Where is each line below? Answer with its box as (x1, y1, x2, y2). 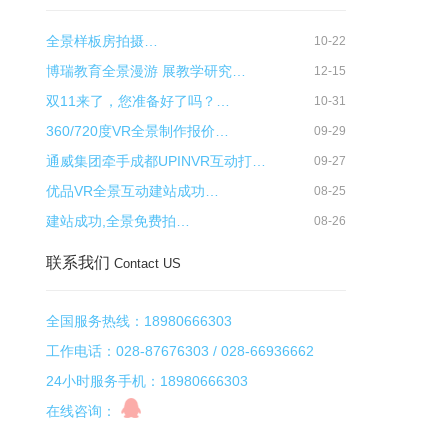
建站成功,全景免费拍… (46, 213, 190, 229)
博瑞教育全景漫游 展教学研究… (46, 63, 246, 79)
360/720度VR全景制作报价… (46, 123, 229, 139)
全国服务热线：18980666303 (46, 313, 232, 329)
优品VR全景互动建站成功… (46, 183, 219, 199)
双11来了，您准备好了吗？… (46, 93, 230, 109)
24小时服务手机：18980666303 (46, 373, 248, 389)
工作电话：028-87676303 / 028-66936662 (46, 343, 314, 359)
